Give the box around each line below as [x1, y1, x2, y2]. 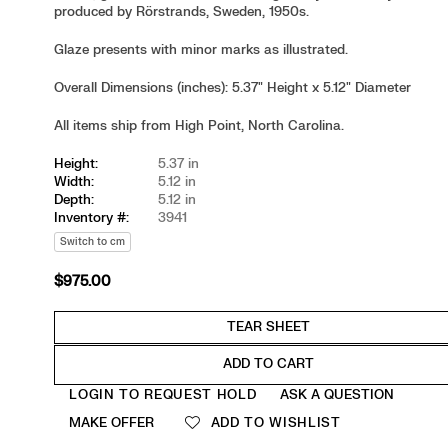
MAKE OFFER [69, 413, 155, 431]
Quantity [53, 363, 108, 381]
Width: [54, 172, 95, 190]
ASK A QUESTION [280, 385, 395, 403]
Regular [53, 279, 102, 297]
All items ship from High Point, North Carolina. [54, 116, 345, 134]
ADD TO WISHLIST [205, 413, 341, 431]
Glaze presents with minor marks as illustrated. [54, 40, 349, 58]
